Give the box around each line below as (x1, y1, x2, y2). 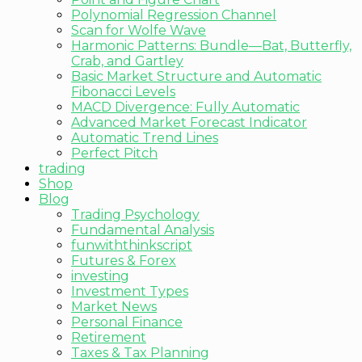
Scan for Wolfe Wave (71, 23, 206, 39)
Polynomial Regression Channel (71, 7, 276, 23)
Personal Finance (71, 314, 183, 330)
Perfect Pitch (71, 145, 158, 162)
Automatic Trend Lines (71, 130, 218, 146)
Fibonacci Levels (71, 84, 175, 100)
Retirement (71, 330, 146, 346)
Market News (71, 299, 157, 315)
